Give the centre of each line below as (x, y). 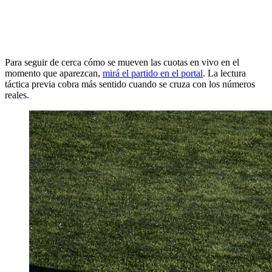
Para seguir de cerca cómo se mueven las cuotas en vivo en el (122, 63)
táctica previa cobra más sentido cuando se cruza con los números (130, 84)
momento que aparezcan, (54, 73)
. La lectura (224, 73)
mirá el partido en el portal (153, 73)
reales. (17, 95)
